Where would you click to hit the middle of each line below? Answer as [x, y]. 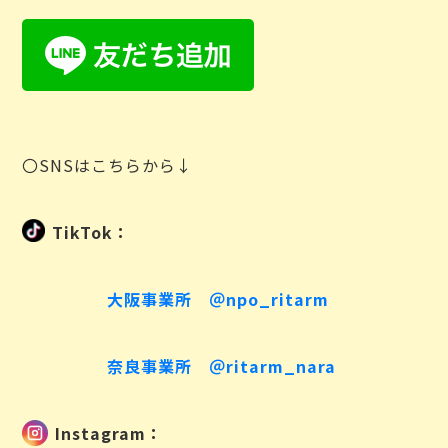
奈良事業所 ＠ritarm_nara [222, 366]
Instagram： [108, 433]
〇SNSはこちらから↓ [108, 165]
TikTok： [90, 232]
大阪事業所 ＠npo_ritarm [218, 299]
